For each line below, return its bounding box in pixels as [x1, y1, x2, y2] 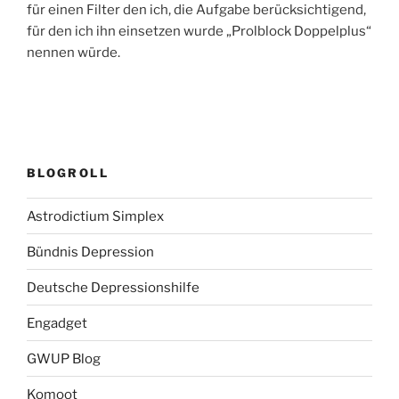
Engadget [27, 314, 87, 331]
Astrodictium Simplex [27, 208, 164, 224]
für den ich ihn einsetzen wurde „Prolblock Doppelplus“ [27, 22, 371, 39]
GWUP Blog [27, 350, 101, 367]
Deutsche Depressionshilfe [27, 279, 199, 296]
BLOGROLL [27, 165, 109, 180]
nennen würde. [27, 44, 120, 61]
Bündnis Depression [27, 243, 154, 260]
